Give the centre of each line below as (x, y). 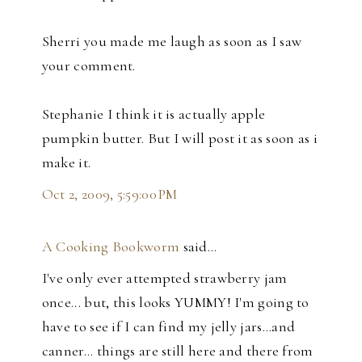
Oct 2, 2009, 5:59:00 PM (109, 194)
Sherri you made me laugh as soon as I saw (172, 41)
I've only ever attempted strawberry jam (164, 278)
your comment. (88, 65)
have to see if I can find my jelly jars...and (168, 326)
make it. (66, 162)
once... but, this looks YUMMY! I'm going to (175, 302)
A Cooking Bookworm (111, 246)
